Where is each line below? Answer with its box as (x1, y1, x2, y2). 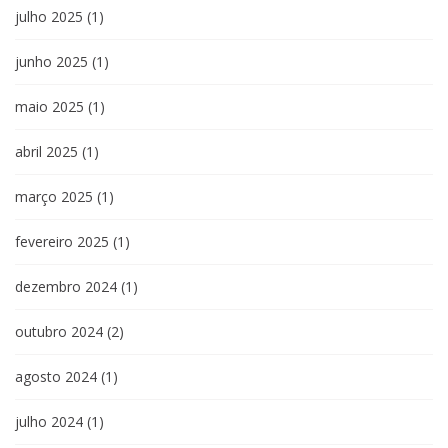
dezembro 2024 (15, 276, 117, 296)
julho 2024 (15, 411, 83, 431)
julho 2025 (15, 6, 83, 26)
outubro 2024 (15, 321, 103, 341)
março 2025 (15, 186, 93, 206)
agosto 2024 (15, 366, 97, 386)
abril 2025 (15, 141, 78, 161)
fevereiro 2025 (15, 231, 109, 251)
